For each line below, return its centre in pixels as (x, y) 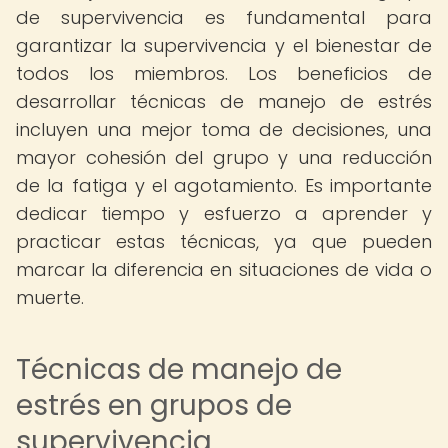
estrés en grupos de (154, 405)
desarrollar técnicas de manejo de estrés (224, 101)
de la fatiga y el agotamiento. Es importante (224, 185)
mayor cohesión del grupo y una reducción (224, 157)
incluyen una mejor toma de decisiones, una (224, 129)
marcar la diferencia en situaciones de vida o (224, 269)
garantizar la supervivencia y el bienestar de (224, 45)
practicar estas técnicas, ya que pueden (224, 241)
